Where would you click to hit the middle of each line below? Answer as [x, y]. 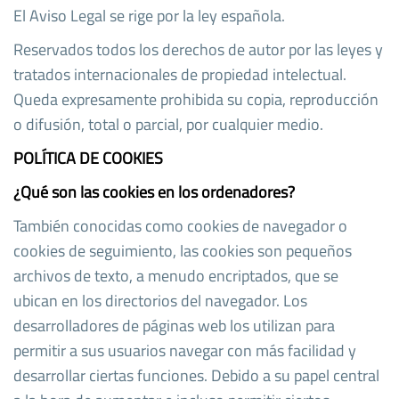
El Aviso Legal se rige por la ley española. [149, 15]
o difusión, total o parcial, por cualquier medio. [168, 124]
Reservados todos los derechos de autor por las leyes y [198, 49]
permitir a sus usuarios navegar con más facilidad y [185, 350]
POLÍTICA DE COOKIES [88, 158]
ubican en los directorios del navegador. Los [160, 300]
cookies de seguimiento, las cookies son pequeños [183, 250]
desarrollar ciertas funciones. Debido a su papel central [196, 375]
